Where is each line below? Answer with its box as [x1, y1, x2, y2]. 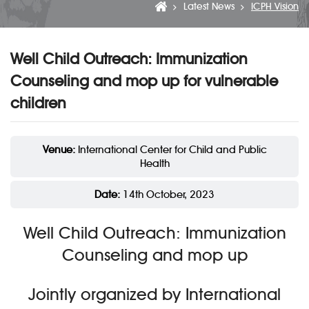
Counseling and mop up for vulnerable [10, 72, 278, 91]
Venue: [42, 143, 75, 157]
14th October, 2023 [120, 188, 215, 201]
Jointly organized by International [28, 284, 281, 305]
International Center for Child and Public [74, 143, 267, 157]
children [10, 94, 66, 113]
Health [139, 157, 170, 170]
